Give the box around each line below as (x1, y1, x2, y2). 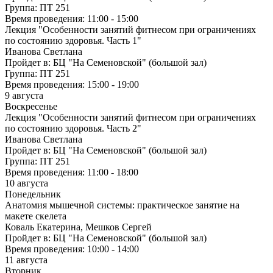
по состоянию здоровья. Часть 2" (5, 123, 141, 134)
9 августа (5, 90, 43, 101)
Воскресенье (5, 101, 57, 112)
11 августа (5, 255, 48, 266)
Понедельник (5, 189, 61, 200)
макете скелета (5, 211, 66, 222)
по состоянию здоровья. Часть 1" (5, 35, 141, 46)
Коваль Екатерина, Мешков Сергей (5, 222, 152, 233)
